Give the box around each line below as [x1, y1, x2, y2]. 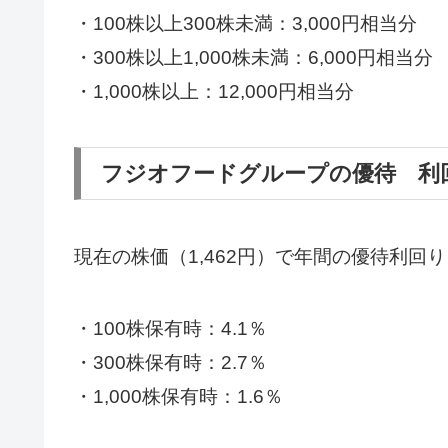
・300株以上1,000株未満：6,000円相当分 [74, 47, 433, 69]
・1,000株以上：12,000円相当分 [74, 81, 354, 103]
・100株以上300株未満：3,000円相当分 [74, 13, 417, 35]
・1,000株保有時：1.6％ [74, 385, 283, 407]
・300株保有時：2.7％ [74, 351, 267, 373]
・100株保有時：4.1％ [74, 317, 267, 339]
